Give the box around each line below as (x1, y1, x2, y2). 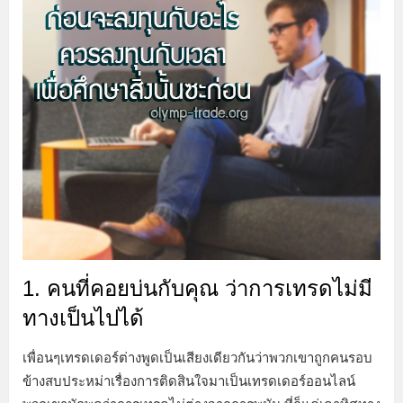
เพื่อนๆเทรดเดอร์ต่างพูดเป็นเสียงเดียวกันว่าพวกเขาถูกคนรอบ (22, 350, 372, 366)
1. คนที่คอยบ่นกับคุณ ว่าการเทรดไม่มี (22, 276, 372, 301)
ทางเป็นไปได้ (22, 306, 144, 331)
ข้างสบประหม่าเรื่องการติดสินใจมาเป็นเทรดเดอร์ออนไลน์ (22, 373, 355, 390)
